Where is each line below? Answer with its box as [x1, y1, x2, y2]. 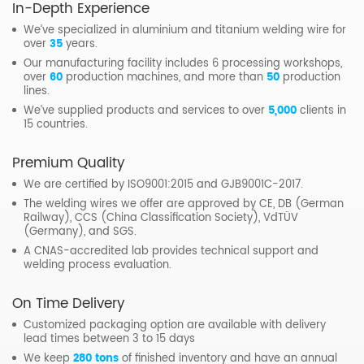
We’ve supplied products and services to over [24, 102, 268, 120]
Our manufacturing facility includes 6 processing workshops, [24, 55, 342, 73]
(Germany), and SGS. [24, 223, 136, 241]
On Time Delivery [12, 292, 124, 316]
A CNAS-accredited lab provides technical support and [24, 243, 318, 261]
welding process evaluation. [24, 257, 171, 275]
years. [63, 36, 97, 54]
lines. [24, 83, 50, 101]
